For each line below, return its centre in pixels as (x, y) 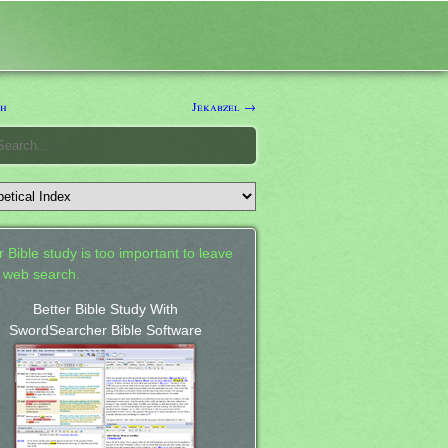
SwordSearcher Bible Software (105, 330)
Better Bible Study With (105, 309)
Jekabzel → (224, 105)
